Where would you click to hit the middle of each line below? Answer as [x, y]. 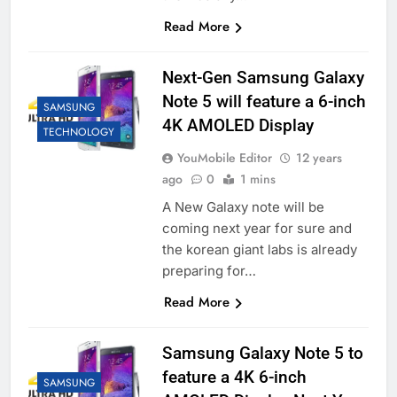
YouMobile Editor [224, 158]
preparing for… [209, 271]
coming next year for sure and [257, 229]
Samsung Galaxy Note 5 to [262, 354]
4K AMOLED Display [237, 126]
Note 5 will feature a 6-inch [264, 102]
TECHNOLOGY [79, 132]
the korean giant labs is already [259, 250]
